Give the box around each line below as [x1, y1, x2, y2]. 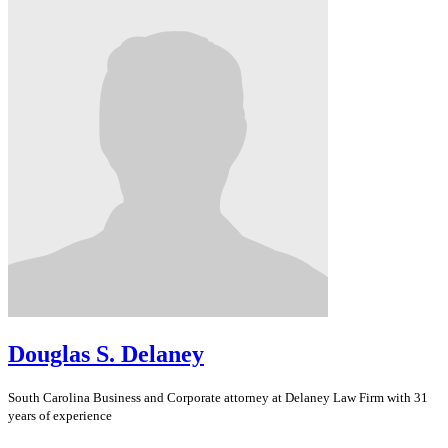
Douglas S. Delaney [8, 340, 204, 367]
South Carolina [8, 389, 93, 405]
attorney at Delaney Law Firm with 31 [221, 389, 428, 405]
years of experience [8, 407, 112, 423]
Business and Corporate [93, 389, 221, 405]
